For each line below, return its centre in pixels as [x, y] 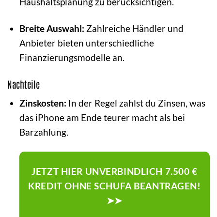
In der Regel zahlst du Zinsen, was [136, 103]
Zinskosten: [43, 103]
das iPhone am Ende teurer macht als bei [102, 118]
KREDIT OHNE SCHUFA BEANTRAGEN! [115, 186]
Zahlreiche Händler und [134, 28]
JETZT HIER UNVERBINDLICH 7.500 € [115, 171]
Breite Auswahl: [52, 28]
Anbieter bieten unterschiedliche [86, 43]
